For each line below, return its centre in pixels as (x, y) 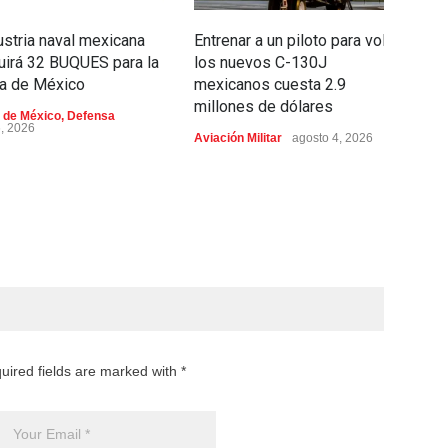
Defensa (91, 116)
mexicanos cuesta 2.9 (270, 84)
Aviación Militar (238, 138)
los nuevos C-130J (260, 62)
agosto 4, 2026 (332, 138)
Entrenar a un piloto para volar (296, 40)
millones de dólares (263, 106)
